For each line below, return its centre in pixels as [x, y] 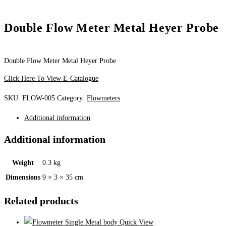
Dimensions [23, 177]
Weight [23, 163]
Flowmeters [103, 98]
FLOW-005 [39, 98]
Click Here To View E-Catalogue [51, 78]
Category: [72, 98]
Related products [41, 201]
